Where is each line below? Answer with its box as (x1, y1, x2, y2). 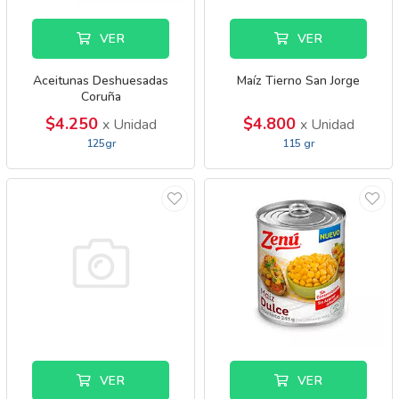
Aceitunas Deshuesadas (33, 72, 168, 89)
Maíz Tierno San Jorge (237, 72, 360, 89)
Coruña (80, 88, 121, 105)
